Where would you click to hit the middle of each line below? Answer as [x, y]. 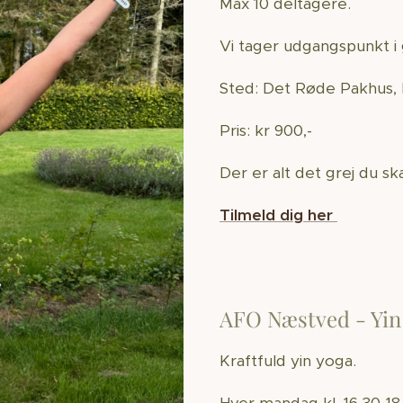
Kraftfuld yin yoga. [290, 361]
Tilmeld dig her [278, 215]
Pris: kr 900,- [268, 130]
